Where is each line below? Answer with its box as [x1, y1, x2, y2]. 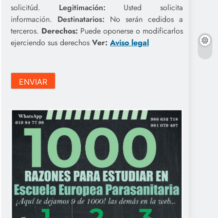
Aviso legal [110, 37, 149, 49]
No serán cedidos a [105, 14, 183, 25]
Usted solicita [124, 2, 183, 14]
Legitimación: [58, 2, 124, 14]
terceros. [11, 25, 41, 37]
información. [11, 14, 57, 25]
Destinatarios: [57, 14, 105, 25]
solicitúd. [11, 2, 59, 14]
